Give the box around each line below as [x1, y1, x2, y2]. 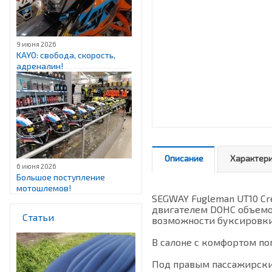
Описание [165, 153, 203, 163]
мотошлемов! [16, 183, 71, 193]
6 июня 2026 [16, 162, 56, 170]
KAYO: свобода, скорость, [16, 50, 115, 60]
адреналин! [16, 61, 63, 71]
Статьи [22, 211, 54, 223]
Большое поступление [16, 172, 105, 182]
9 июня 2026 [16, 40, 56, 48]
